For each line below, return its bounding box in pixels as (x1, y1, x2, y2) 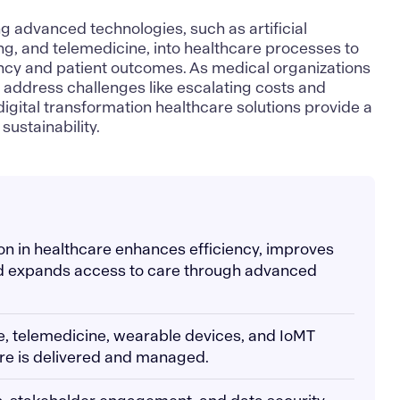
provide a (301, 97, 373, 118)
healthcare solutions (155, 97, 302, 118)
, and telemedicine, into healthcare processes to (14, 38, 360, 59)
